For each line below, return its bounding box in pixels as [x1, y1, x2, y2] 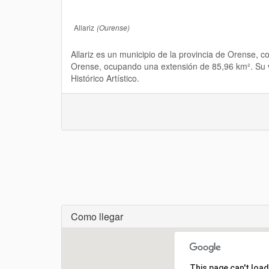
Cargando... [62, 228, 107, 240]
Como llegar [71, 210, 123, 223]
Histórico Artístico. [71, 72, 139, 84]
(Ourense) [97, 22, 130, 32]
